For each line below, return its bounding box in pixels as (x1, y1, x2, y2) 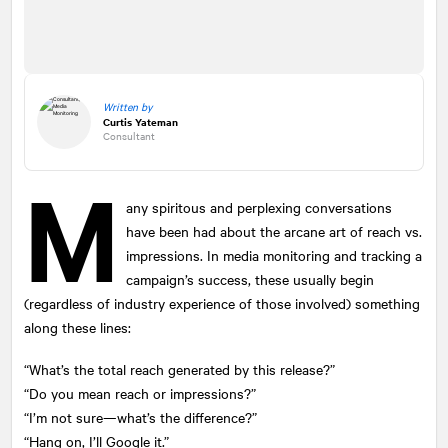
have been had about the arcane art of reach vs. (126, 220, 423, 241)
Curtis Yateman (103, 113, 178, 129)
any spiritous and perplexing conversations (126, 196, 393, 217)
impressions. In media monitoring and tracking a (126, 244, 423, 265)
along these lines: (24, 316, 131, 337)
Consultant (103, 127, 155, 143)
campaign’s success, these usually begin (126, 268, 375, 289)
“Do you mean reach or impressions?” (24, 382, 260, 403)
